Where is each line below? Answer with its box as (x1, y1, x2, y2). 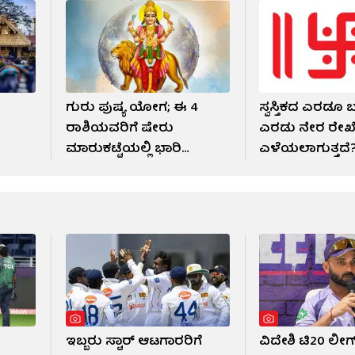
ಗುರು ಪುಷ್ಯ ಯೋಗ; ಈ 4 (65, 97, 198, 120)
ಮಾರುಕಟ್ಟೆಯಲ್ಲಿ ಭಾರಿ (65, 138, 181, 161)
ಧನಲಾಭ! (65, 158, 119, 181)
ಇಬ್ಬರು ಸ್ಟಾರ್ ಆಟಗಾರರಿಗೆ (65, 330, 202, 353)
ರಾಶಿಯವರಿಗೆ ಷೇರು (65, 117, 174, 140)
